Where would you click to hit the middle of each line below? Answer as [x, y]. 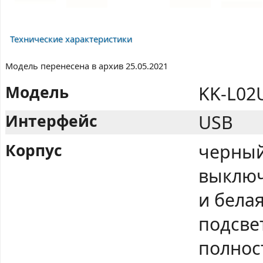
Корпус [34, 151]
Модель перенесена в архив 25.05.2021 [87, 66]
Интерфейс [51, 121]
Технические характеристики [71, 39]
